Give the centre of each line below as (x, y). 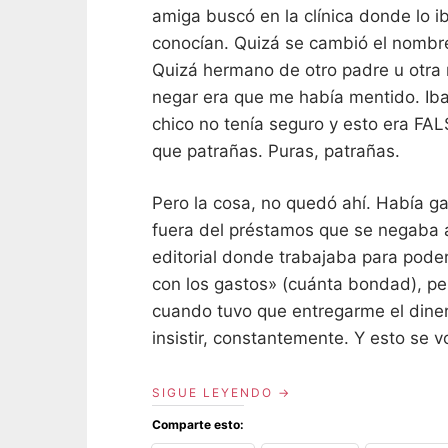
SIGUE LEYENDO (212, 392)
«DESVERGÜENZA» (340, 391)
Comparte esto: (198, 424)
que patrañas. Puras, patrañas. (276, 150)
